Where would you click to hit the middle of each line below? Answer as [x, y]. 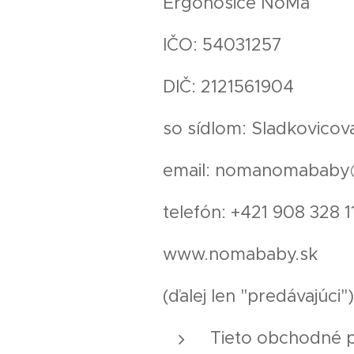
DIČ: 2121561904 [228, 87]
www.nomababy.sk [240, 254]
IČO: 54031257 [222, 45]
